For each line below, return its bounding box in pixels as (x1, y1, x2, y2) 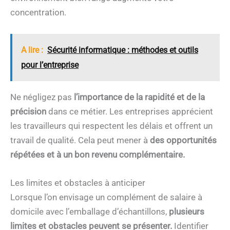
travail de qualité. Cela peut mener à (10, 135, 150, 145)
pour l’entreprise (21, 60, 79, 70)
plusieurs (169, 206, 204, 217)
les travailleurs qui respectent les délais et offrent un (10, 120, 213, 131)
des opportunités (150, 135, 217, 145)
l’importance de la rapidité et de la (74, 91, 205, 102)
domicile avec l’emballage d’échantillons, (10, 206, 169, 217)
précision (10, 106, 46, 117)
